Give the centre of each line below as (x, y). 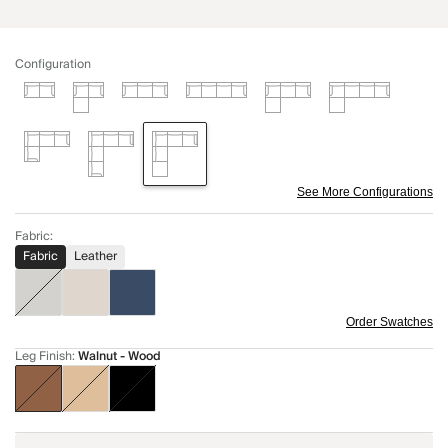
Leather (95, 257)
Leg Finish (43, 357)
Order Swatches (389, 322)
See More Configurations (365, 192)
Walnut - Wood (119, 357)
